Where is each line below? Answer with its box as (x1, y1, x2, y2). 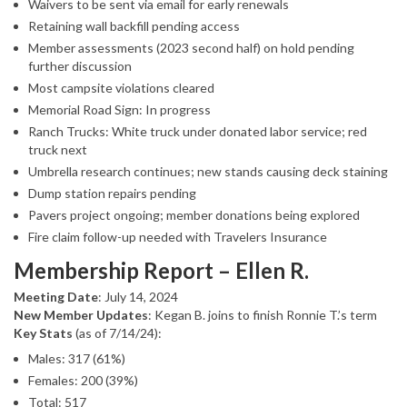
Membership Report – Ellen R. (14, 257, 309, 284)
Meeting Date (14, 289, 98, 305)
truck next (28, 142, 87, 158)
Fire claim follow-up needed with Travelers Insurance (28, 229, 327, 245)
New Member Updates (14, 307, 148, 323)
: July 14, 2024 (98, 289, 178, 305)
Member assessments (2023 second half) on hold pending (28, 40, 354, 56)
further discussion (28, 58, 132, 74)
